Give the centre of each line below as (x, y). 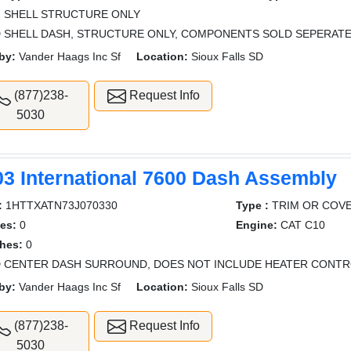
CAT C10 (301, 225)
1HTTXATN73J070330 (60, 206)
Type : (252, 206)
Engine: (256, 225)
